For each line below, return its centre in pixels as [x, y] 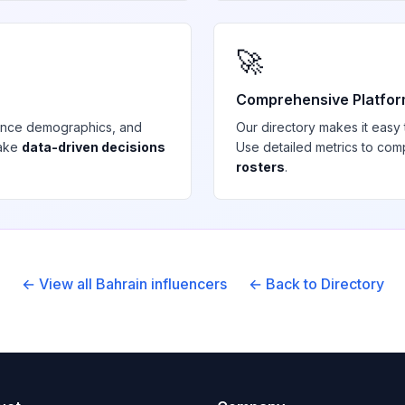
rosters [260, 167]
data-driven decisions [94, 147]
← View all [58, 284]
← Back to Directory [316, 284]
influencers [187, 284]
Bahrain [121, 284]
